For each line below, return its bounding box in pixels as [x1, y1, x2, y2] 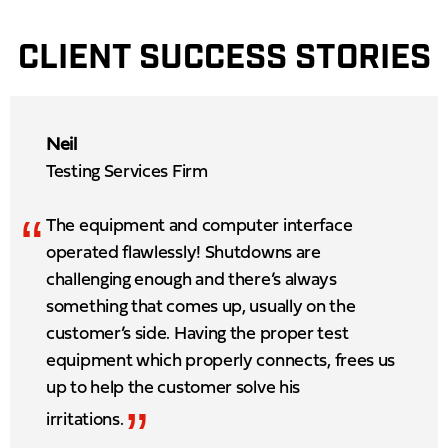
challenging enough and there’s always [46, 270, 337, 290]
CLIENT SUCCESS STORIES [17, 35, 431, 81]
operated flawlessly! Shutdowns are [46, 243, 321, 263]
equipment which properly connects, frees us [46, 351, 396, 371]
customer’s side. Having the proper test [46, 324, 349, 344]
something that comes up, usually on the [46, 297, 356, 317]
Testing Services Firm [46, 162, 208, 182]
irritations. [46, 410, 124, 430]
